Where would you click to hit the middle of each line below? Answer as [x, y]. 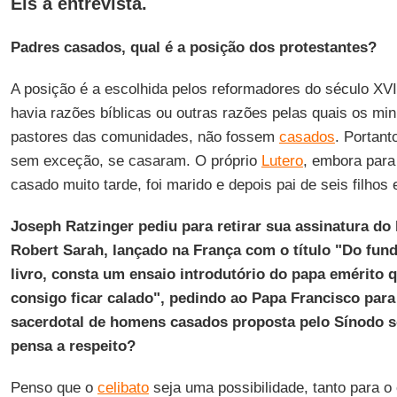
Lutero [282, 161]
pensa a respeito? [73, 346]
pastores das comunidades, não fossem [144, 137]
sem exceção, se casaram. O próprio [136, 161]
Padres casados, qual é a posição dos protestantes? [193, 47]
